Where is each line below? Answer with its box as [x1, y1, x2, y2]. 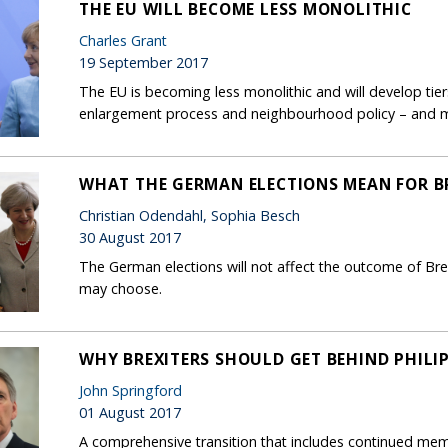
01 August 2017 [79, 402, 181, 422]
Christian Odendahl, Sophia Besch [79, 205, 300, 225]
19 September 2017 [79, 52, 208, 72]
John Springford [79, 380, 182, 400]
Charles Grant [79, 30, 167, 50]
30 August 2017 [79, 227, 181, 247]
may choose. [79, 278, 162, 298]
